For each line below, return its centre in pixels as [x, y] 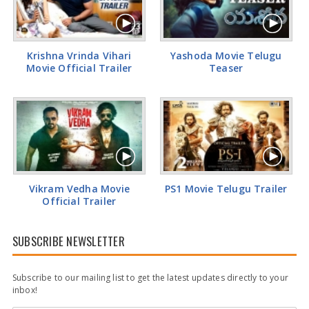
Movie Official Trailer [79, 68]
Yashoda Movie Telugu [226, 55]
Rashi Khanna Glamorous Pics [154, 38]
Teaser [226, 68]
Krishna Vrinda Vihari [79, 55]
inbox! [25, 290]
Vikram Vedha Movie [79, 188]
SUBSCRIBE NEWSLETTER [68, 241]
